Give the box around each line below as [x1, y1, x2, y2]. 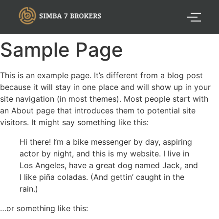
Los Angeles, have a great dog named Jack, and [20, 160, 198, 170]
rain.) [20, 183, 38, 194]
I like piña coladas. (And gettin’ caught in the [20, 172, 184, 182]
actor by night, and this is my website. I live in [20, 148, 189, 158]
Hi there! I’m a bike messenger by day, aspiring [20, 136, 192, 147]
